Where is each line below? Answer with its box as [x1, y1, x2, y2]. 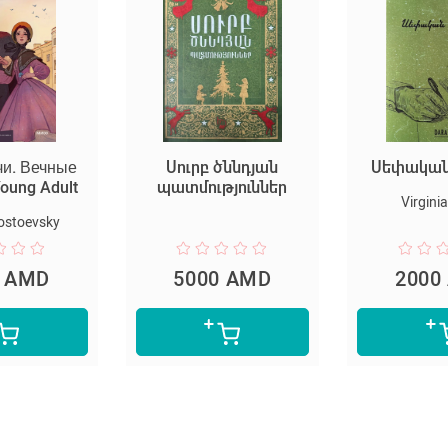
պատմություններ [39, 177, 170, 197]
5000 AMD [55, 266, 155, 291]
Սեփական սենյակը [253, 157, 401, 177]
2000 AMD [277, 266, 376, 291]
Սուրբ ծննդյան [48, 157, 161, 177]
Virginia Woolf [283, 193, 370, 210]
